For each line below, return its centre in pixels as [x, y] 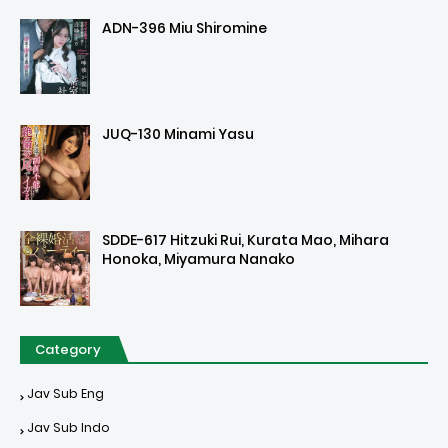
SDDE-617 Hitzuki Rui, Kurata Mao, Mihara [245, 240]
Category [68, 350]
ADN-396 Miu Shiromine [184, 28]
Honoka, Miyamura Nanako [198, 259]
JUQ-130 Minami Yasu [178, 134]
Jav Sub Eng [65, 394]
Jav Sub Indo [68, 428]
